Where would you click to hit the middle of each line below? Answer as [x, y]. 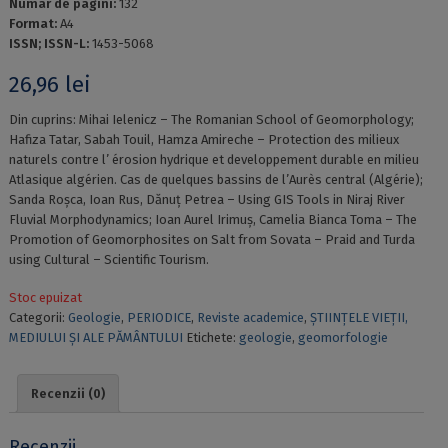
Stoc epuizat [45, 298]
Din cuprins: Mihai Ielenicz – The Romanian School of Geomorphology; [211, 120]
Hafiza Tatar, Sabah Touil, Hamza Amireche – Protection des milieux [203, 140]
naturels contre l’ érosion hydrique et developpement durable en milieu [213, 160]
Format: [34, 24]
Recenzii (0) [67, 393]
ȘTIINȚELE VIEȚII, [358, 318]
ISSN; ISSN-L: [50, 44]
